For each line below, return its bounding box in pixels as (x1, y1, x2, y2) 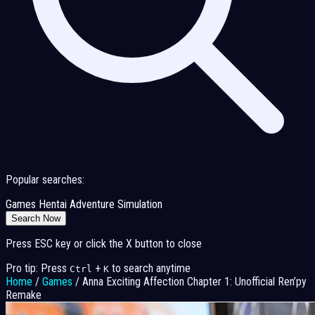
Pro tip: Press (6, 262, 67, 276)
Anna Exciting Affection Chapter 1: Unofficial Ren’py (82, 275, 307, 289)
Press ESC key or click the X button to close (6, 237, 202, 251)
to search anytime (112, 262, 191, 276)
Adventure (70, 198, 115, 212)
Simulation (117, 198, 162, 212)
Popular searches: (6, 173, 84, 187)
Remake (6, 288, 41, 302)
